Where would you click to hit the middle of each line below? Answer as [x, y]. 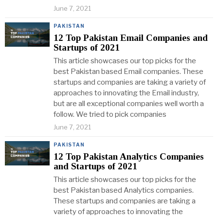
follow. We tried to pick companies [110, 114]
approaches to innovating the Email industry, [126, 93]
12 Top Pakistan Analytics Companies [129, 156]
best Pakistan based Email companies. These [128, 72]
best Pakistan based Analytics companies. [124, 190]
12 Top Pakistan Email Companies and [131, 38]
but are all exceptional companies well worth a [129, 104]
